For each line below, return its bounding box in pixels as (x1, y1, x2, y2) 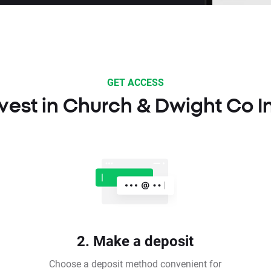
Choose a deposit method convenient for (49, 256, 222, 270)
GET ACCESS (107, 75, 164, 88)
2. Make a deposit (77, 230, 194, 250)
